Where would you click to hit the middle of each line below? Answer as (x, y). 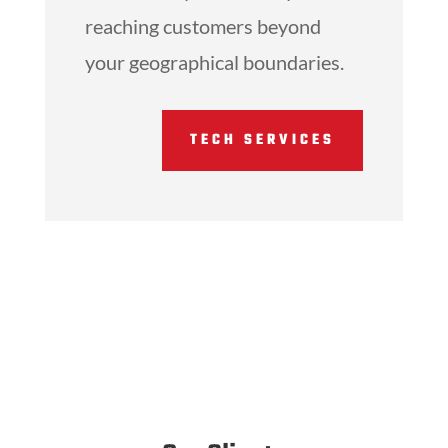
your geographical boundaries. (214, 62)
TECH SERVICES (263, 140)
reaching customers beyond (202, 26)
